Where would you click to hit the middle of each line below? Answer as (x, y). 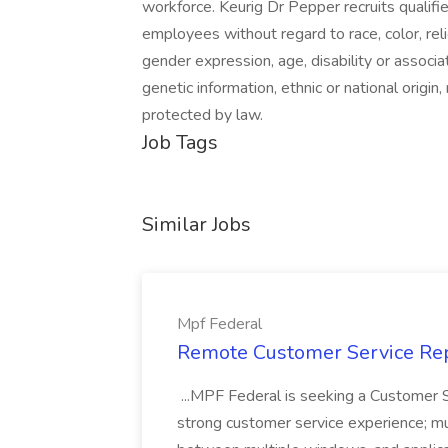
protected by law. (202, 115)
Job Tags (180, 142)
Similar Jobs (196, 224)
